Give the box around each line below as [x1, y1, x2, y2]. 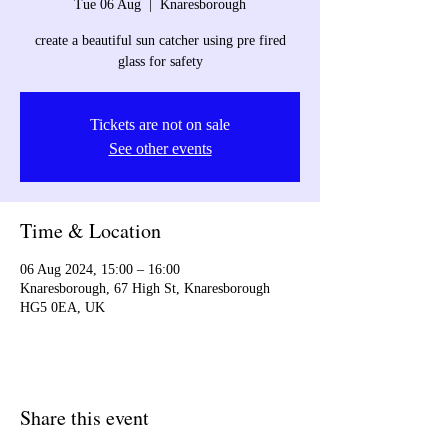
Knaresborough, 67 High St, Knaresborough [20, 281, 270, 297]
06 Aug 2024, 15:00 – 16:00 [20, 262, 180, 278]
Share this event [20, 404, 149, 432]
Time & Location [20, 217, 161, 245]
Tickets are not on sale [90, 116, 230, 134]
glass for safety [117, 54, 203, 70]
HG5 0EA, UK [20, 300, 105, 316]
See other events [108, 140, 212, 158]
